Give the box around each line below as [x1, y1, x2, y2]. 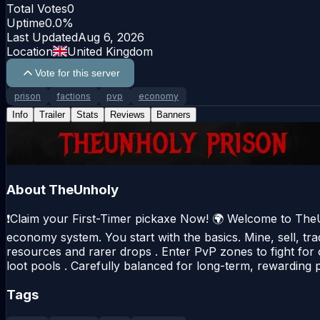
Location [6, 44, 53, 59]
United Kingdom [67, 44, 153, 59]
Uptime [6, 15, 45, 30]
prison [14, 90, 41, 101]
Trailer [39, 109, 65, 120]
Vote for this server [35, 66, 120, 79]
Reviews [110, 109, 145, 120]
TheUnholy [49, 181, 119, 198]
